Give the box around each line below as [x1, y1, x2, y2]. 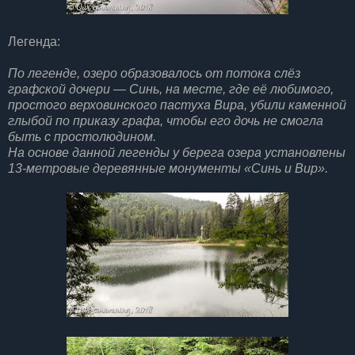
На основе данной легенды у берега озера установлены [8, 145, 345, 159]
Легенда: [8, 34, 60, 48]
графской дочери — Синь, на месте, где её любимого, [8, 82, 334, 96]
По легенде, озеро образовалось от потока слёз [8, 66, 300, 80]
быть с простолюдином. [8, 129, 156, 143]
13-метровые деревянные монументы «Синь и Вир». [8, 161, 328, 175]
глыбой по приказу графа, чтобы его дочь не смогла [8, 113, 323, 128]
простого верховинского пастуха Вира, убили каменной [8, 97, 346, 112]
